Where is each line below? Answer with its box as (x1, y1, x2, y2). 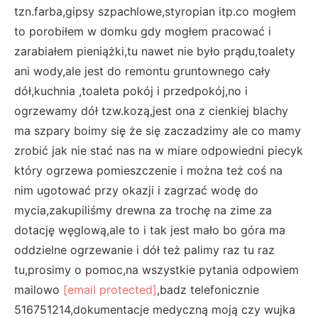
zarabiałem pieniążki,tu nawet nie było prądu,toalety (14, 43, 295, 58)
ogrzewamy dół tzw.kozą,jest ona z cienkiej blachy (14, 103, 288, 118)
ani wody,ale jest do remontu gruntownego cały (14, 63, 270, 78)
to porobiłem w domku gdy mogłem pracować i (14, 23, 271, 38)
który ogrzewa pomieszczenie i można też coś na (14, 163, 283, 177)
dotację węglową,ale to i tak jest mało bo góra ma (14, 222, 285, 237)
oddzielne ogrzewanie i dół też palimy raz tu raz (14, 242, 275, 257)
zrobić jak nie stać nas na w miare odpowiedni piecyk (14, 143, 303, 158)
